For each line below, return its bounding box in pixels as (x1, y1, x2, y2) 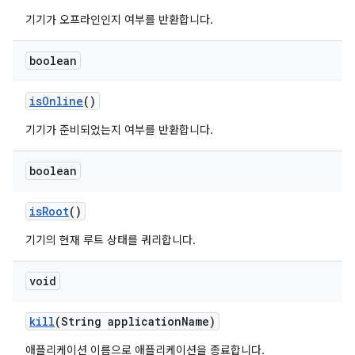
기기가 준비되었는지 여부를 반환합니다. (25, 123, 213, 137)
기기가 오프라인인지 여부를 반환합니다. (25, 13, 213, 27)
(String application (55, 314, 181, 329)
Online (42, 94, 83, 109)
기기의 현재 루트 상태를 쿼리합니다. (25, 233, 196, 247)
